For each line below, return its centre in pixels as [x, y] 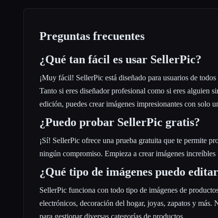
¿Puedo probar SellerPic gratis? [120, 122]
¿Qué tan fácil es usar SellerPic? [120, 59]
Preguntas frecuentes [92, 36]
